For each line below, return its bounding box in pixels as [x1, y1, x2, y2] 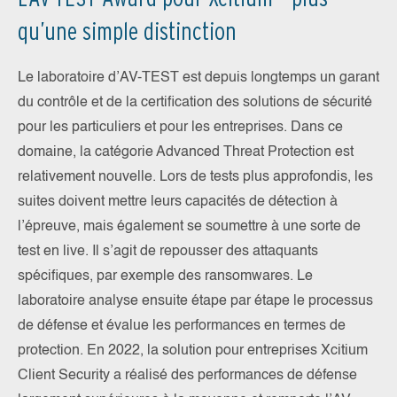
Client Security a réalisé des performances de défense [18, 369, 357, 384]
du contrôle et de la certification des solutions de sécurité [18, 96, 372, 111]
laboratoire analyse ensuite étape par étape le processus [18, 294, 373, 309]
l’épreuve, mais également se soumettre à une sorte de [18, 220, 361, 235]
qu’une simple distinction [18, 16, 237, 47]
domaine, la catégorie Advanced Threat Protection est [18, 145, 354, 160]
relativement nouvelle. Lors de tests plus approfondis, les [18, 170, 373, 185]
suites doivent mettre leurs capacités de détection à [18, 195, 338, 210]
